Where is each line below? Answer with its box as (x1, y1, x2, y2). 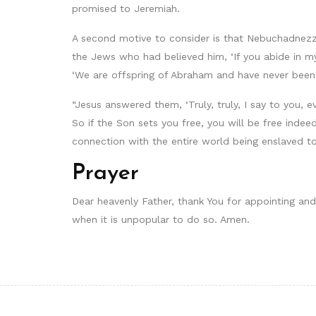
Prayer (72, 162, 139, 186)
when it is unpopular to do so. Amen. (72, 214, 250, 226)
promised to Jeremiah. (72, 3, 180, 15)
